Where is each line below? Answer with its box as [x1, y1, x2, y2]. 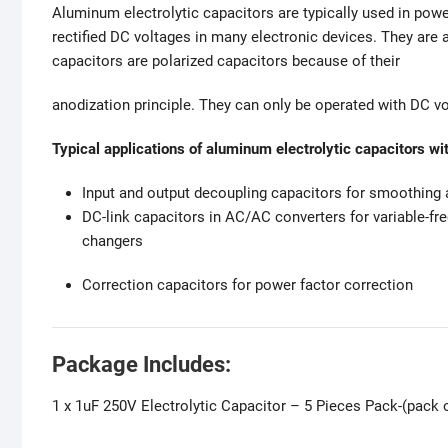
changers [82, 232, 143, 251]
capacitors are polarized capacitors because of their [52, 52, 400, 71]
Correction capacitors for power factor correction [82, 276, 413, 295]
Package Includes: [52, 351, 231, 377]
